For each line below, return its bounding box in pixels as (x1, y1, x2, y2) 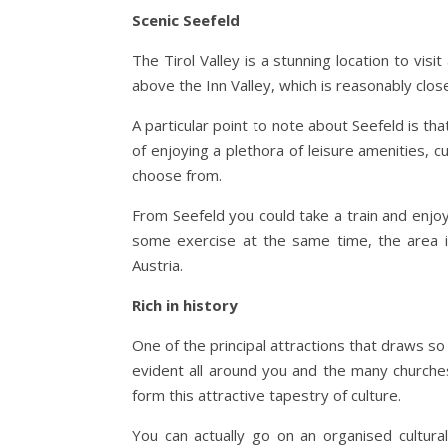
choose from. (132, 165, 222, 185)
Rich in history (132, 295, 238, 315)
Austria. (132, 255, 183, 275)
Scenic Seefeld (132, 10, 240, 30)
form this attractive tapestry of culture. (132, 385, 401, 405)
